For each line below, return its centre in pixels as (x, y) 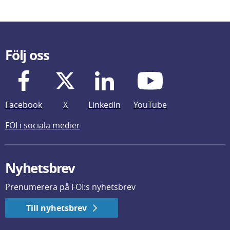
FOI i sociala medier (43, 125)
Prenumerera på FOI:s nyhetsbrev (70, 187)
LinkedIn (104, 105)
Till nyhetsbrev (56, 208)
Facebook (24, 105)
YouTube (150, 105)
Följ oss (27, 55)
